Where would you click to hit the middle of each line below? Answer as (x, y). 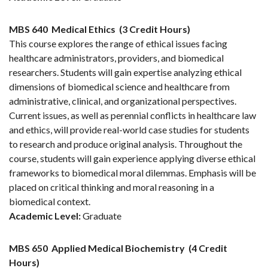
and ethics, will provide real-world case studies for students (129, 130)
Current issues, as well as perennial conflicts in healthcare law (133, 115)
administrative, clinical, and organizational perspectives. (123, 101)
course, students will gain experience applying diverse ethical (132, 159)
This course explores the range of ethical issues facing (118, 44)
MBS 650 (28, 248)
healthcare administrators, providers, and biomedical (116, 58)
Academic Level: (45, 216)
